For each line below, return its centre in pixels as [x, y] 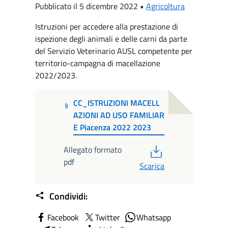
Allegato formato [92, 149]
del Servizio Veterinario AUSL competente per [113, 51]
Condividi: [67, 196]
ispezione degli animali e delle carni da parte [111, 39]
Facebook [63, 218]
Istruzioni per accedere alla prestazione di [106, 26]
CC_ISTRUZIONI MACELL [117, 103]
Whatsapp [153, 218]
